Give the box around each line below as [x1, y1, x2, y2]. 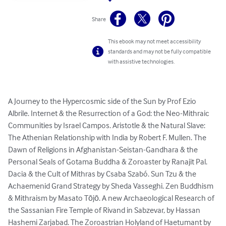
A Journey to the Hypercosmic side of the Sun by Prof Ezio [8, 96, 198, 106]
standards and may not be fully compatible [108, 47, 211, 55]
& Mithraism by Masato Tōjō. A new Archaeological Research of [8, 193, 216, 203]
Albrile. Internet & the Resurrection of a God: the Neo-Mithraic [8, 108, 211, 119]
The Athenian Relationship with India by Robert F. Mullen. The [8, 132, 208, 143]
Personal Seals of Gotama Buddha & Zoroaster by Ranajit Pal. [8, 156, 209, 167]
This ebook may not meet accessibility [108, 37, 201, 45]
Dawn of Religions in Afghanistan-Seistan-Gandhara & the [8, 144, 199, 155]
